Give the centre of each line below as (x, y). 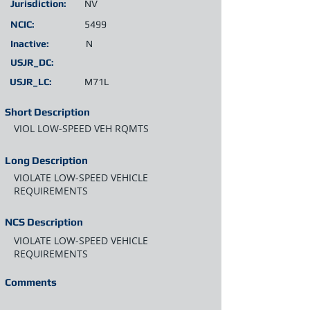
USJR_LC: (31, 82)
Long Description (46, 160)
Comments (31, 282)
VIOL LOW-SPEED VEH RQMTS (81, 128)
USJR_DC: (32, 62)
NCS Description (44, 222)
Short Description (47, 112)
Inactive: (30, 44)
